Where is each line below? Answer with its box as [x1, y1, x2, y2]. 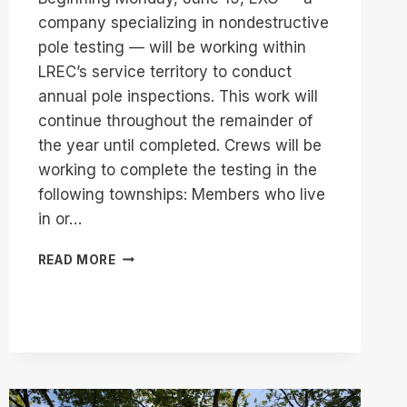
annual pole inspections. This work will [37, 86, 318, 105]
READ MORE [37, 252, 116, 267]
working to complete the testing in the [37, 160, 317, 179]
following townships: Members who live [37, 184, 325, 203]
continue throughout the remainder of [37, 111, 313, 130]
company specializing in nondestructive [37, 13, 329, 32]
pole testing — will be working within [37, 37, 306, 56]
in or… [37, 209, 82, 228]
